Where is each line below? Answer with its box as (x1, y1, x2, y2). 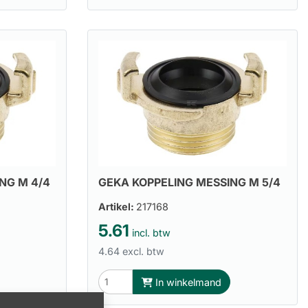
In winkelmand (153, 276, 221, 288)
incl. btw (129, 227, 170, 239)
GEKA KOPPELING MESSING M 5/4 (98, 175, 280, 189)
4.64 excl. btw (98, 245, 164, 258)
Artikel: (98, 201, 136, 213)
